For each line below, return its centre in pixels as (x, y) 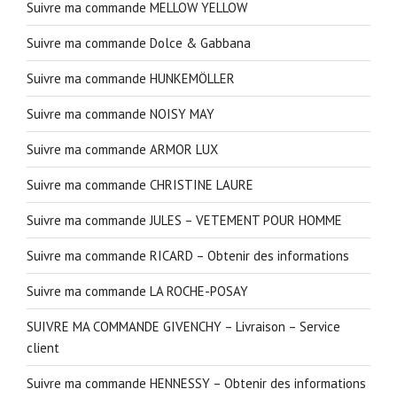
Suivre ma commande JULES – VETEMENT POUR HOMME (184, 220)
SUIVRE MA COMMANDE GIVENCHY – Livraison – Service (183, 326)
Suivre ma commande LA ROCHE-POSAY (137, 291)
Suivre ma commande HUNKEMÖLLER (131, 78)
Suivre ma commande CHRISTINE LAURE (140, 184)
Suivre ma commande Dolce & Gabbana (139, 43)
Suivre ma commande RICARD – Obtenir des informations (188, 255)
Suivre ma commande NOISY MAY (121, 113)
